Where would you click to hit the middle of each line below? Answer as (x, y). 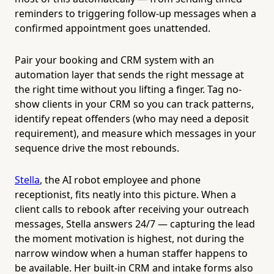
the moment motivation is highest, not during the (129, 238)
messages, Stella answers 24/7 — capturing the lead (135, 224)
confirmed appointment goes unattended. (113, 28)
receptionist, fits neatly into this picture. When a (125, 194)
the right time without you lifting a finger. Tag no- (128, 89)
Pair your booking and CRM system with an (114, 60)
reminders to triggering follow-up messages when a (135, 13)
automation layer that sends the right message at (129, 74)
